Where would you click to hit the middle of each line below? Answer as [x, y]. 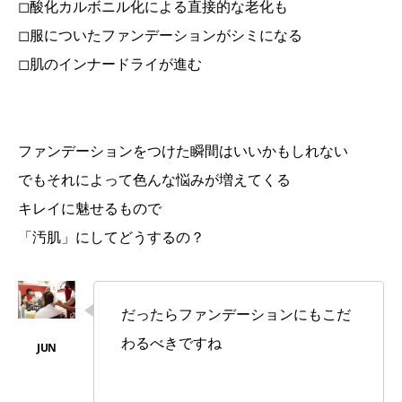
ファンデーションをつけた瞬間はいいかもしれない [183, 151]
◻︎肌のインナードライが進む [110, 64]
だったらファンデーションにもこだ [236, 314]
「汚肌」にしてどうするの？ [111, 237]
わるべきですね [171, 343]
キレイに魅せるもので [90, 208]
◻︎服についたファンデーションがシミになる [160, 35]
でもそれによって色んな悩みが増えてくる [154, 179]
